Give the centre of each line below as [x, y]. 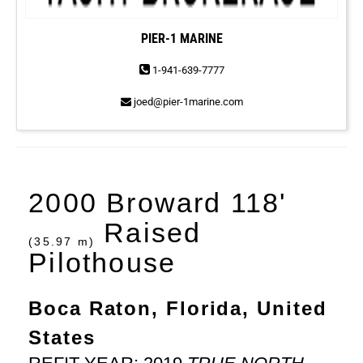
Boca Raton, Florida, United [178, 309]
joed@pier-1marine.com [187, 102]
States [62, 338]
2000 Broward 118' [158, 203]
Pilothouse [102, 263]
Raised [148, 233]
